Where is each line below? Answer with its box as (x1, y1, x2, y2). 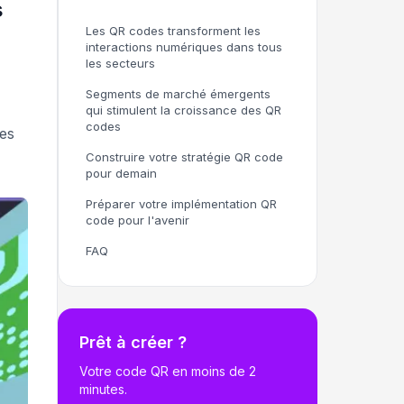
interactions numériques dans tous (86, 40, 282, 54)
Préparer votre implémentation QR (86, 197, 277, 211)
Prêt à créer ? (79, 333, 187, 352)
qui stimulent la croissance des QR (86, 103, 281, 117)
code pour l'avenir (86, 213, 189, 227)
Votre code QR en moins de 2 (79, 363, 256, 379)
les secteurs (86, 56, 155, 70)
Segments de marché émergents (86, 87, 271, 101)
